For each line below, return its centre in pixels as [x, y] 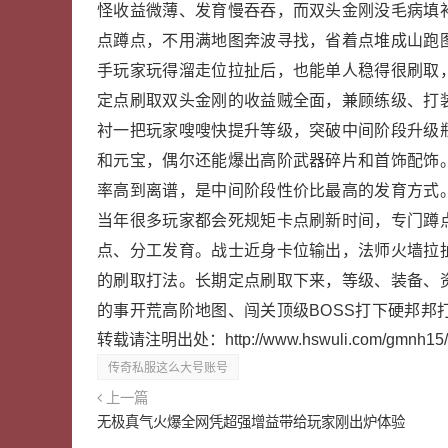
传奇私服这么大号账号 [168, 368]
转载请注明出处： [161, 339]
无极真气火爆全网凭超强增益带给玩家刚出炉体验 [251, 422]
